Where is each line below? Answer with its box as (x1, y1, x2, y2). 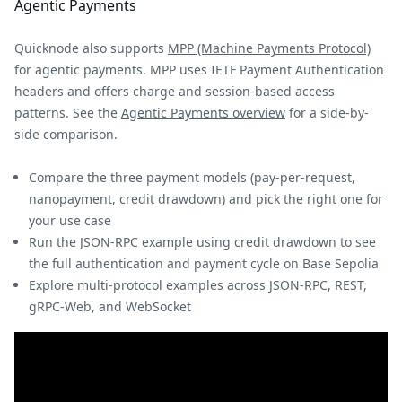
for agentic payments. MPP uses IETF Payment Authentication (14, 60, 384, 78)
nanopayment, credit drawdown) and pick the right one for (29, 189, 383, 207)
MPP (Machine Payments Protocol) (168, 39, 371, 57)
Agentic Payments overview (121, 103, 285, 121)
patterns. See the (14, 103, 121, 121)
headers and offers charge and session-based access (14, 82, 335, 100)
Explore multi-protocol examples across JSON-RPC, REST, (29, 275, 367, 293)
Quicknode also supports (14, 39, 168, 57)
